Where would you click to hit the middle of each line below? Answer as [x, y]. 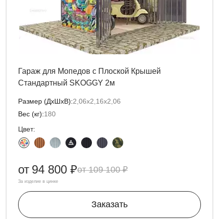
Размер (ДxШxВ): [45, 101]
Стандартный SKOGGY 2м [66, 83]
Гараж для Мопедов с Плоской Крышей [89, 71]
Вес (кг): [31, 114]
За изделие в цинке [38, 181]
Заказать [109, 204]
